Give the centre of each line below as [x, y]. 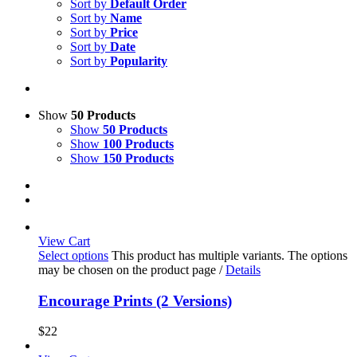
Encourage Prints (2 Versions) [135, 300]
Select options [73, 255]
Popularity [139, 61]
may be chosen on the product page [129, 270]
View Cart [64, 241]
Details [243, 270]
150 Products [138, 158]
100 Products [138, 144]
